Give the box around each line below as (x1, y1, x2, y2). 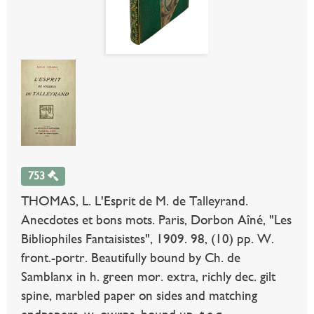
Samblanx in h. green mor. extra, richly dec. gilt (21, 269, 275, 285)
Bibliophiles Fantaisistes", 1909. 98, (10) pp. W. (21, 231, 274, 247)
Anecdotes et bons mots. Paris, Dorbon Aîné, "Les (21, 212, 292, 228)
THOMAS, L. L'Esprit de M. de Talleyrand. (21, 193, 248, 209)
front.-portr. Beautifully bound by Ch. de (21, 250, 240, 266)
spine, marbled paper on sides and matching (21, 288, 257, 303)
